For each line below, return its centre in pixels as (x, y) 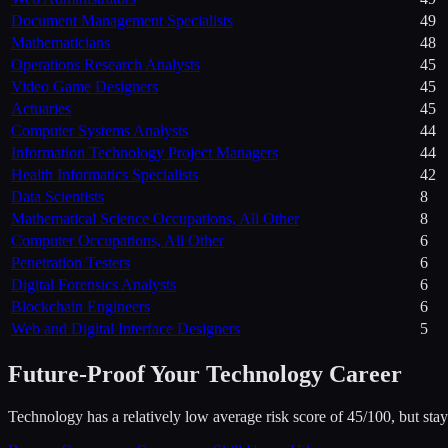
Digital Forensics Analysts (93, 285)
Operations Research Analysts (105, 65)
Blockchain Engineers (80, 307)
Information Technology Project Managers (144, 153)
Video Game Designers (84, 87)
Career (362, 374)
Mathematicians (60, 43)
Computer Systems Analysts (99, 131)
